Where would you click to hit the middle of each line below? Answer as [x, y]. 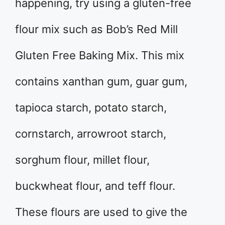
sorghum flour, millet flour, [82, 160]
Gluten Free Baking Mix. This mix [100, 55]
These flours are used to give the [101, 212]
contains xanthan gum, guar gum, [101, 82]
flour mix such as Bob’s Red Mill [96, 29]
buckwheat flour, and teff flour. [95, 186]
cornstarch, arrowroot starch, [91, 134]
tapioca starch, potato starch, [91, 108]
